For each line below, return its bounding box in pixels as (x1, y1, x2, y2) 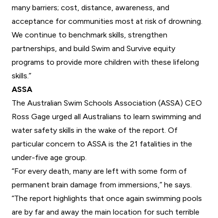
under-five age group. (12, 153, 87, 163)
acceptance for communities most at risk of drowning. (12, 17, 202, 26)
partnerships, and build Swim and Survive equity (12, 44, 175, 54)
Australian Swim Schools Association (27, 98, 156, 108)
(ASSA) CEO (156, 98, 202, 108)
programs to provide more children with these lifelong (12, 57, 199, 67)
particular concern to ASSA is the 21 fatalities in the (12, 139, 192, 149)
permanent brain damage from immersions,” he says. (12, 180, 192, 190)
